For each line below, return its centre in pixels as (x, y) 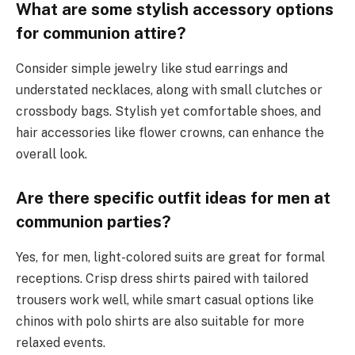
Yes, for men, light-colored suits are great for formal (170, 257)
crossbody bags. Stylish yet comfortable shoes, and (168, 111)
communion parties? (94, 222)
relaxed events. (61, 342)
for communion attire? (101, 34)
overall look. (52, 154)
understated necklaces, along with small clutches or (169, 90)
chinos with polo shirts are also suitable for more (160, 321)
